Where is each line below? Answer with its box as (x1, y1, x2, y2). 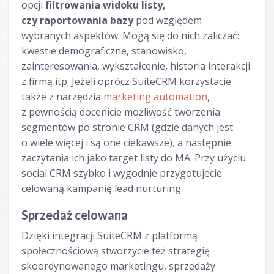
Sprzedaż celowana (21, 207, 128, 223)
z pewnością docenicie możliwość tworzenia (21, 105, 220, 119)
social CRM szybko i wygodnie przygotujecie (21, 166, 222, 180)
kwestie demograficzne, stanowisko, (21, 44, 187, 58)
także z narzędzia (21, 90, 103, 104)
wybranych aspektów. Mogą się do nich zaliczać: (21, 29, 239, 43)
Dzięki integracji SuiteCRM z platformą (21, 229, 198, 243)
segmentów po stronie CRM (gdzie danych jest (21, 120, 233, 135)
